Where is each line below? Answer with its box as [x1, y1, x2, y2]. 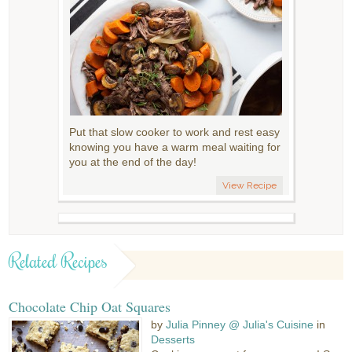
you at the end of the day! [69, 155, 196, 168]
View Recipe [222, 179, 277, 191]
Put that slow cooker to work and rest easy [69, 125, 280, 138]
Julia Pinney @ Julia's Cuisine [166, 317, 314, 331]
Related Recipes [9, 247, 108, 273]
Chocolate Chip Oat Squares [9, 296, 171, 316]
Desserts [151, 332, 196, 346]
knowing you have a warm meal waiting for [69, 140, 280, 153]
